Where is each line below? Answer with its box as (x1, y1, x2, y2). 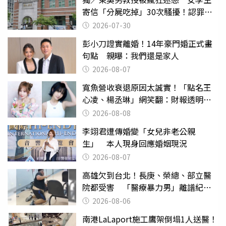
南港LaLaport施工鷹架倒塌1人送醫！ (82, 212, 217, 225)
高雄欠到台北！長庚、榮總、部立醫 (82, 168, 211, 181)
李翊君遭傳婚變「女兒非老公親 (82, 125, 195, 137)
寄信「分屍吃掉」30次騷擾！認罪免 (82, 5, 212, 18)
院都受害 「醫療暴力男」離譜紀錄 (82, 181, 211, 193)
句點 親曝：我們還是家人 (82, 49, 179, 62)
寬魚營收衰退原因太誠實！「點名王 (82, 81, 211, 93)
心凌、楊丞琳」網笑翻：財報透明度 (82, 93, 211, 105)
